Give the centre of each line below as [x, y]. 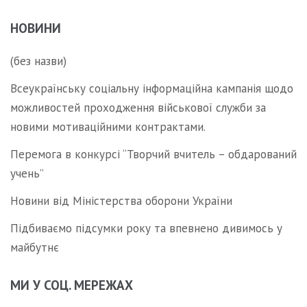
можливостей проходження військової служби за [138, 108]
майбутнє [35, 248]
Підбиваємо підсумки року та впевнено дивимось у [146, 229]
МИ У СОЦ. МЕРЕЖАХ [72, 285]
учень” [27, 174]
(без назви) [38, 61]
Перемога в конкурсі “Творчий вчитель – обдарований [153, 155]
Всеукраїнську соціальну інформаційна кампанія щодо [152, 89]
